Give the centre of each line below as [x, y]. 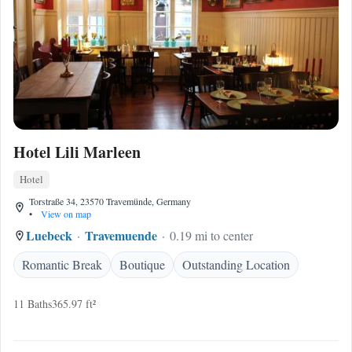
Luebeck [49, 235]
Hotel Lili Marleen [77, 152]
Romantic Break [62, 264]
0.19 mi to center [211, 235]
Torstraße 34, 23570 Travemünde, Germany [110, 201]
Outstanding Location [236, 264]
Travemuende [121, 235]
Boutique [142, 264]
